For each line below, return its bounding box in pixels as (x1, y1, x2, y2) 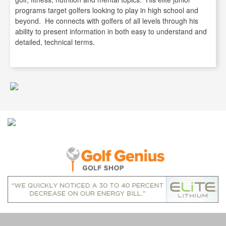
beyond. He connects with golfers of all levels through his (15, 16, 198, 26)
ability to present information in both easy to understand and (15, 26, 207, 36)
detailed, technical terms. (15, 37, 95, 47)
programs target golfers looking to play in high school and (15, 5, 198, 15)
